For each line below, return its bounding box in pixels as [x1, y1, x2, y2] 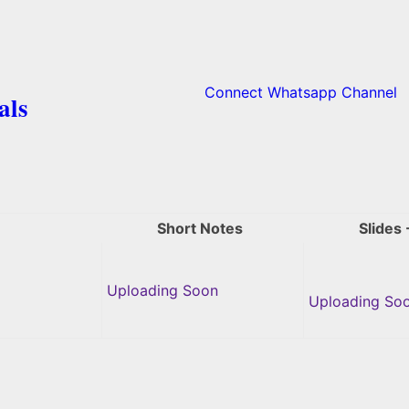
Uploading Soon [107, 280, 218, 299]
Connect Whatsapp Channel [204, 82, 397, 101]
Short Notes [157, 218, 243, 237]
